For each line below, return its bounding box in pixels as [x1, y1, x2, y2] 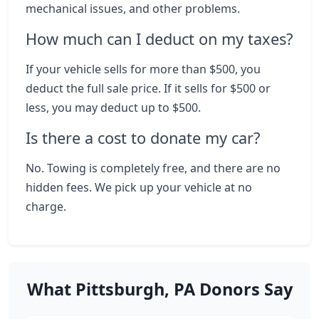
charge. [26, 199, 66, 214]
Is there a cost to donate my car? [26, 127, 260, 148]
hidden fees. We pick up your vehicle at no [26, 179, 252, 195]
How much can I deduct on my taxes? [26, 28, 293, 49]
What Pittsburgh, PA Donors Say [26, 278, 293, 300]
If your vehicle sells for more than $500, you [26, 61, 261, 77]
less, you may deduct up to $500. [26, 100, 201, 115]
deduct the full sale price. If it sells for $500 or [26, 80, 271, 96]
